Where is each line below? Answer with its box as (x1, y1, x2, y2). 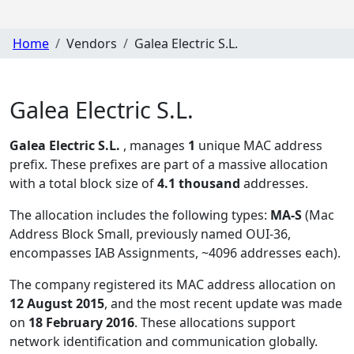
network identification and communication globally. (9, 333, 318, 351)
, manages (123, 137, 188, 155)
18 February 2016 (28, 314, 134, 332)
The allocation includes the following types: (9, 206, 270, 224)
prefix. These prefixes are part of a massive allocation (9, 156, 328, 174)
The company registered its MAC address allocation (9, 276, 320, 294)
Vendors (66, 34, 117, 52)
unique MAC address (195, 137, 322, 155)
